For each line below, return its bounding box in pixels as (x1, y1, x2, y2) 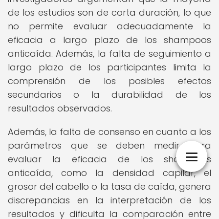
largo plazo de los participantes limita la (8, 61, 211, 73)
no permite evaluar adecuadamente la (8, 20, 211, 32)
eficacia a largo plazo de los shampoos (8, 34, 211, 46)
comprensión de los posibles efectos (8, 75, 211, 87)
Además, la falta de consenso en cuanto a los (8, 126, 211, 138)
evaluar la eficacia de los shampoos (8, 153, 211, 165)
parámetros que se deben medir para (8, 139, 211, 152)
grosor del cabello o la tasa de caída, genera (8, 180, 211, 193)
